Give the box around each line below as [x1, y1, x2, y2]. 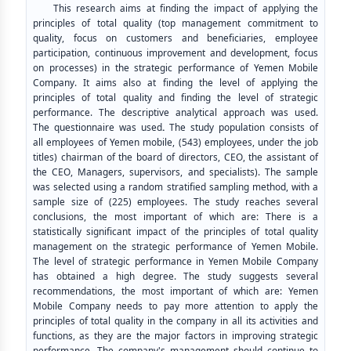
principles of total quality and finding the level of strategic [33, 89, 318, 107]
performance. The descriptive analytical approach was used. [33, 103, 318, 121]
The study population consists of [169, 118, 318, 136]
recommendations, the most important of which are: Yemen [33, 282, 318, 300]
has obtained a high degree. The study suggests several [33, 267, 318, 285]
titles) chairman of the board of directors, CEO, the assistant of [33, 148, 318, 166]
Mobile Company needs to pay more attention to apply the [33, 297, 318, 315]
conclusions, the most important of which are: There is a [33, 208, 318, 226]
